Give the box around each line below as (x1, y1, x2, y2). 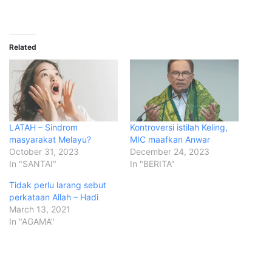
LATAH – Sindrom (9, 122, 78, 133)
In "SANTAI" (9, 158, 56, 169)
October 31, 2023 (9, 146, 79, 157)
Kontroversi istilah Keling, (130, 122, 228, 133)
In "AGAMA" (9, 216, 55, 227)
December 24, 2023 (130, 146, 209, 157)
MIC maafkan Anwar (130, 134, 210, 145)
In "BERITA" (130, 158, 175, 169)
